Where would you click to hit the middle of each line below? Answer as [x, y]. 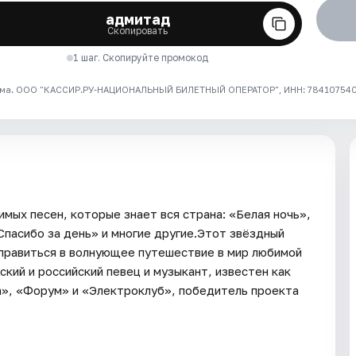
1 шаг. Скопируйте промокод [141, 58]
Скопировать [138, 31]
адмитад [137, 19]
